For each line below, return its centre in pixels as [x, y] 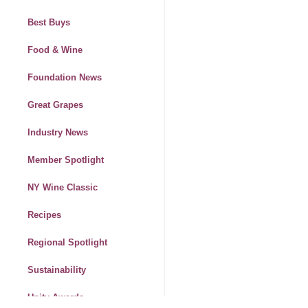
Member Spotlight [66, 160]
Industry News [58, 133]
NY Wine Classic [63, 188]
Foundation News [65, 78]
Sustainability [57, 270]
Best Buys [49, 23]
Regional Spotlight [67, 243]
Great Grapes [55, 105]
